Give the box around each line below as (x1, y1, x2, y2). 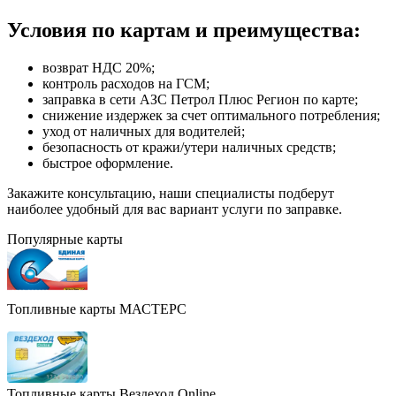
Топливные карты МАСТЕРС (7, 301, 187, 317)
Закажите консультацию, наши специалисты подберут (7, 186, 334, 202)
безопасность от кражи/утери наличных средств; (42, 140, 336, 156)
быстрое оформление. (42, 156, 173, 171)
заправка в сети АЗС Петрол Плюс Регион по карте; (42, 92, 358, 108)
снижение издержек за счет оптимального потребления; (42, 108, 380, 124)
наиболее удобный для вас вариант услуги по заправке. (7, 202, 342, 217)
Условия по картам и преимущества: (7, 19, 361, 42)
